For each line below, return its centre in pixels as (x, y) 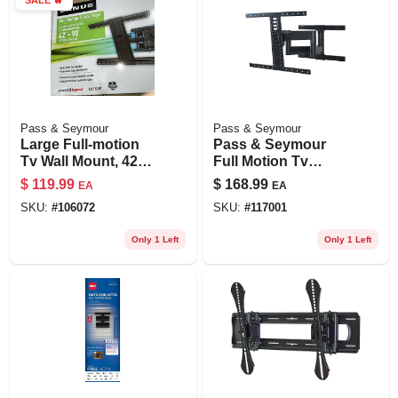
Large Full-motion (80, 144)
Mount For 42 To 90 (277, 178)
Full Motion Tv (260, 161)
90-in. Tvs (52, 178)
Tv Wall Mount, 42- (81, 161)
